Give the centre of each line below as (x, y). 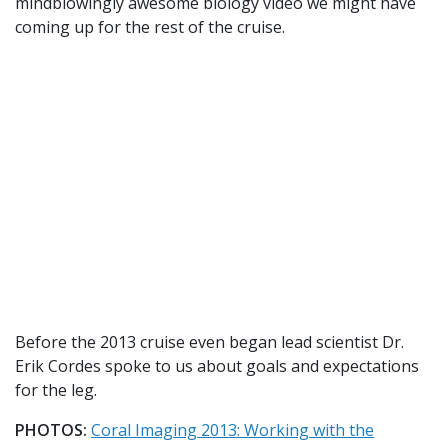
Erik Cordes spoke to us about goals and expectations (217, 366)
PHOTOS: (51, 430)
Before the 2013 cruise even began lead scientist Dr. (209, 342)
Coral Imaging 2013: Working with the (232, 430)
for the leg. (56, 390)
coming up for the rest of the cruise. (150, 26)
